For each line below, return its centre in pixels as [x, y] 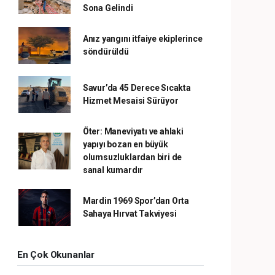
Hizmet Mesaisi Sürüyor [130, 101]
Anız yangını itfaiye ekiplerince [142, 39]
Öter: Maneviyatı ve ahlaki [133, 131]
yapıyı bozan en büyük [125, 144]
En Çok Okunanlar [56, 255]
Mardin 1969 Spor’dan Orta [136, 201]
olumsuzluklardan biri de [132, 157]
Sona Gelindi [108, 8]
